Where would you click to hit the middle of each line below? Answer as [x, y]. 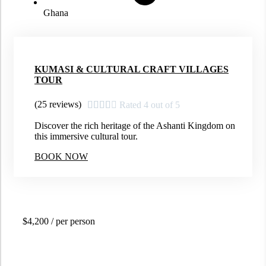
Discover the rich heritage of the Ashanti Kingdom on [135, 126]
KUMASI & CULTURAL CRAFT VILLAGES [132, 69]
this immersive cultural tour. [86, 137]
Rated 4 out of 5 [150, 105]
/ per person [72, 221]
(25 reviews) [58, 104]
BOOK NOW [61, 157]
